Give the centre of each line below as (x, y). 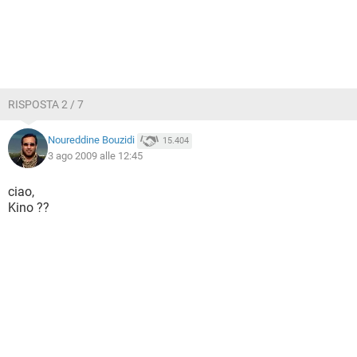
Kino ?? (29, 208)
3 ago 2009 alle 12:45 (95, 156)
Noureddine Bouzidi (91, 140)
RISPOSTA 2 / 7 (46, 104)
